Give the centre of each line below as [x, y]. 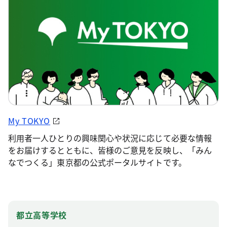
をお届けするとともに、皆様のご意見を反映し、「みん [110, 150]
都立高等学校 [42, 215]
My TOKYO [29, 120]
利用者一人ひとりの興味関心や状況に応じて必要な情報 [110, 138]
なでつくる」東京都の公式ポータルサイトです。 [97, 162]
